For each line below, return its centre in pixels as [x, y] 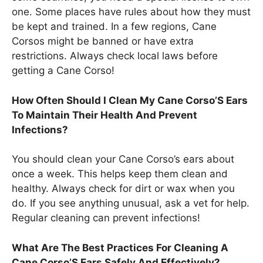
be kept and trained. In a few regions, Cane [114, 27]
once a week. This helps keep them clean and [120, 174]
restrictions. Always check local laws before [115, 56]
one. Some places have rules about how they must [131, 12]
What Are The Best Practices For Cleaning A [120, 247]
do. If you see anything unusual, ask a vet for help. [131, 203]
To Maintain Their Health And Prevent [104, 115]
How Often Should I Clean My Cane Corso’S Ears [130, 100]
